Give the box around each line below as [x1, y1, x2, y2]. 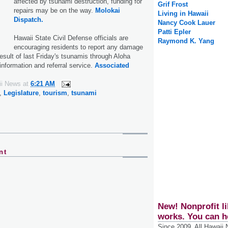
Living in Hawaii [158, 10, 209, 18]
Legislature [4, 89, 39, 97]
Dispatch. [14, 15, 43, 23]
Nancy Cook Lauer [158, 19, 215, 27]
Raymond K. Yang [158, 37, 214, 45]
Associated [95, 61, 129, 69]
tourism [43, 89, 67, 97]
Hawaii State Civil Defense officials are [14, 34, 128, 42]
